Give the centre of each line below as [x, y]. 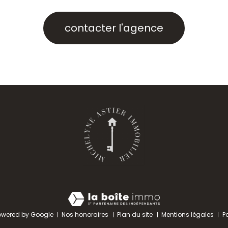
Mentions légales [187, 215]
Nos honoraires [85, 215]
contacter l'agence [114, 28]
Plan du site [135, 215]
